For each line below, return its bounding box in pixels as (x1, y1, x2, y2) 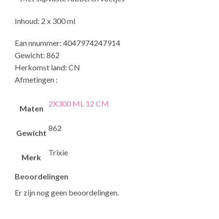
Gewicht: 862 (15, 50, 60, 60)
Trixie (48, 148, 68, 157)
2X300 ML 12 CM (48, 99, 109, 109)
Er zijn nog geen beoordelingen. (15, 188, 119, 197)
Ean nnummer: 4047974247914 (15, 38, 120, 48)
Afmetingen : (15, 75, 58, 85)
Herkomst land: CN (15, 63, 80, 72)
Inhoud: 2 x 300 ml (15, 16, 75, 25)
